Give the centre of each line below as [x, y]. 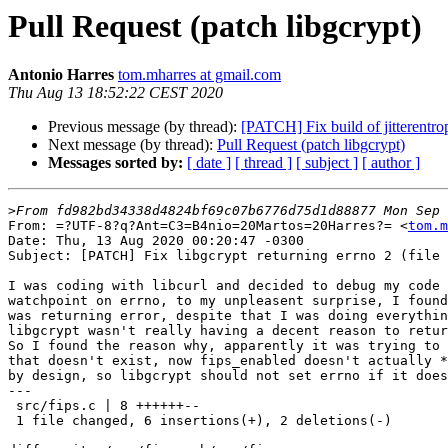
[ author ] [391, 163]
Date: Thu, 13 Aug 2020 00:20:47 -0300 [156, 241]
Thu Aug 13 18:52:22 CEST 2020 [115, 93]
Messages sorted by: [115, 163]
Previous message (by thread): [144, 127]
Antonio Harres [61, 75]
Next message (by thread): [132, 145]
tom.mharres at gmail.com [199, 75]
